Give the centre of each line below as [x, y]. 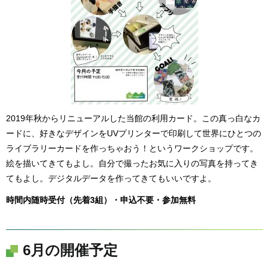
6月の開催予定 [70, 250]
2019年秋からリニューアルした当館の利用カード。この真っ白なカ [133, 118]
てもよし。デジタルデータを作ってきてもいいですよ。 [111, 178]
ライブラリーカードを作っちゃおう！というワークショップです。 [132, 148]
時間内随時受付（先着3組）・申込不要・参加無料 [101, 200]
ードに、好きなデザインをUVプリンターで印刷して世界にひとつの [134, 133]
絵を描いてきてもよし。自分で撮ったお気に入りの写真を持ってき [132, 163]
